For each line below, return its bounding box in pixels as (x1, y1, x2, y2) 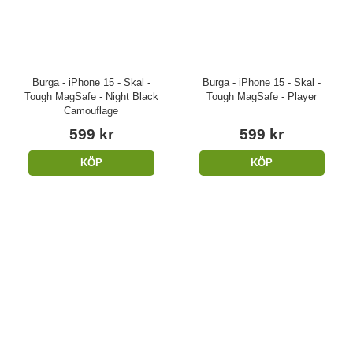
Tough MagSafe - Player (206, 91, 318, 103)
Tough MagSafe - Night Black (24, 91, 158, 103)
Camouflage (64, 105, 119, 117)
